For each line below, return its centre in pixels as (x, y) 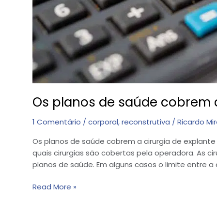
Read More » (54, 187)
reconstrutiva (146, 122)
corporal (103, 122)
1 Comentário (57, 122)
